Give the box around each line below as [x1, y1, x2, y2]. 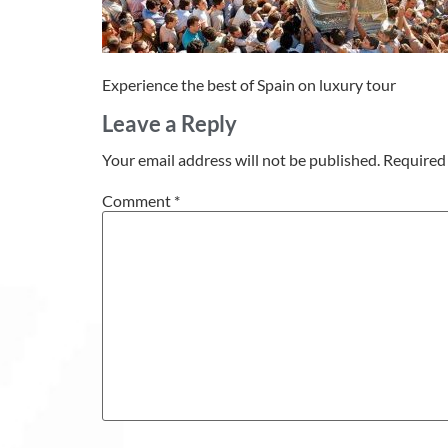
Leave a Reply [102, 110, 237, 138]
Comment [102, 190, 174, 210]
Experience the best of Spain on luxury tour [102, 74, 396, 94]
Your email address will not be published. [102, 150, 380, 170]
